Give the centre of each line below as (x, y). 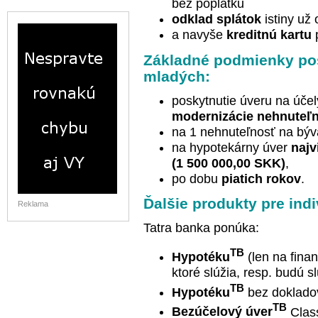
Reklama (33, 204)
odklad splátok (216, 20)
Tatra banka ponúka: (201, 228)
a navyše (199, 35)
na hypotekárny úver (231, 147)
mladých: (177, 76)
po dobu (197, 179)
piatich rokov (261, 179)
